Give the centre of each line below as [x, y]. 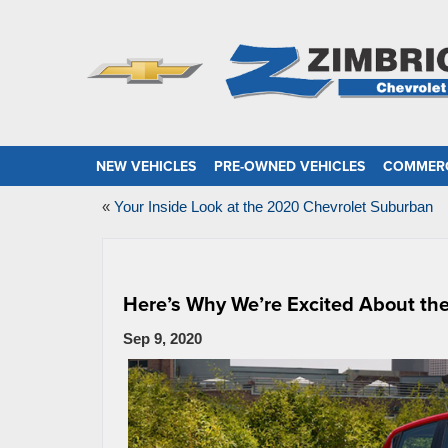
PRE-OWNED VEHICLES [289, 166]
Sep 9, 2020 [162, 338]
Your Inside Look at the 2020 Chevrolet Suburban [273, 206]
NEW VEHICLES [146, 166]
